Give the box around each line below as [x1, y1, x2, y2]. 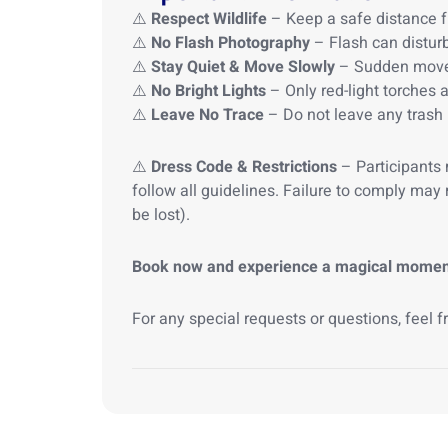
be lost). [132, 203, 190, 227]
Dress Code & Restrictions [151, 155, 337, 179]
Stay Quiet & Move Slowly [151, 55, 335, 79]
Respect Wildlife [151, 7, 267, 31]
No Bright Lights [151, 79, 266, 103]
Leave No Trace [151, 103, 264, 127]
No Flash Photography [151, 31, 310, 55]
